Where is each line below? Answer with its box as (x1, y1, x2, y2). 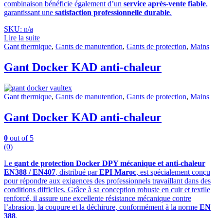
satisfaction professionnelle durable (55, 8, 170, 17)
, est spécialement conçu (136, 167, 210, 176)
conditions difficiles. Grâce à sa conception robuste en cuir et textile (4, 185, 210, 194)
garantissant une (4, 8, 55, 17)
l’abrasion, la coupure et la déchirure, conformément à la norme (4, 202, 200, 211)
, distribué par (55, 167, 99, 176)
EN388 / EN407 (4, 167, 55, 176)
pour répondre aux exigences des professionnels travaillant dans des (4, 176, 211, 185)
